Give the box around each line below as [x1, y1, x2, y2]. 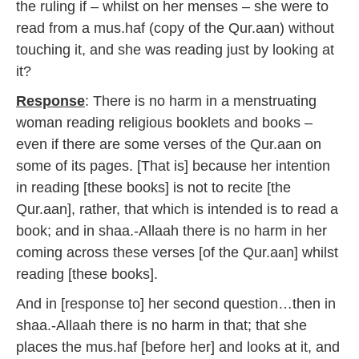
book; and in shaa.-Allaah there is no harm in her [16, 223, 327, 239]
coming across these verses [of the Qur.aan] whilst [16, 244, 338, 260]
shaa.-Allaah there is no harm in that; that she [16, 317, 307, 333]
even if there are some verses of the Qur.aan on [16, 136, 321, 152]
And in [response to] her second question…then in [16, 296, 336, 312]
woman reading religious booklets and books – [16, 115, 313, 131]
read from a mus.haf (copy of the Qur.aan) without [16, 20, 334, 36]
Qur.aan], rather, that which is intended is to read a [16, 201, 338, 217]
